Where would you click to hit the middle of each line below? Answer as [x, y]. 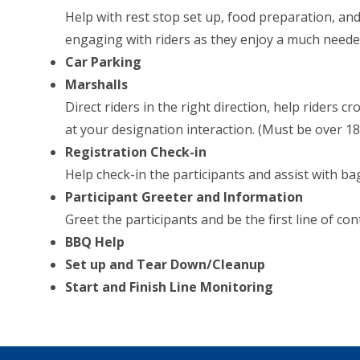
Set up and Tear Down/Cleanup [166, 264]
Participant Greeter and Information [184, 197]
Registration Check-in [136, 152]
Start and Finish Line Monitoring [170, 287]
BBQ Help [95, 242]
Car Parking [104, 62]
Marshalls [97, 84]
